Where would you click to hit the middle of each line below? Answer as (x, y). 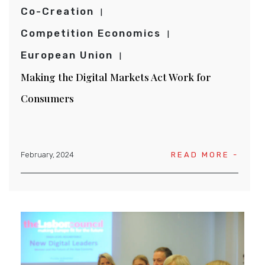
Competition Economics (91, 33)
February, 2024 (47, 154)
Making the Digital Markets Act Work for (116, 77)
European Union (67, 55)
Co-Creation (57, 11)
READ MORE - (205, 154)
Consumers (47, 98)
